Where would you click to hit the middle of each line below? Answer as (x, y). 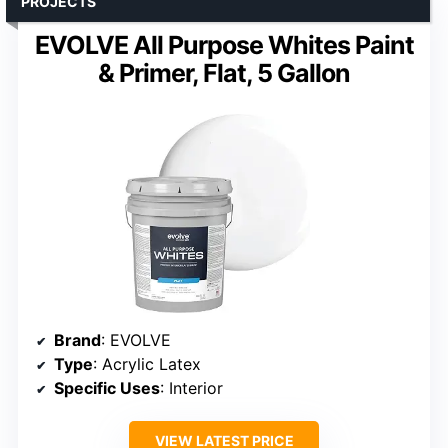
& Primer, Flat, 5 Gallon (224, 72)
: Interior (191, 388)
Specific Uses (107, 388)
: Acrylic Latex (147, 364)
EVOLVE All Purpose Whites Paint (224, 44)
